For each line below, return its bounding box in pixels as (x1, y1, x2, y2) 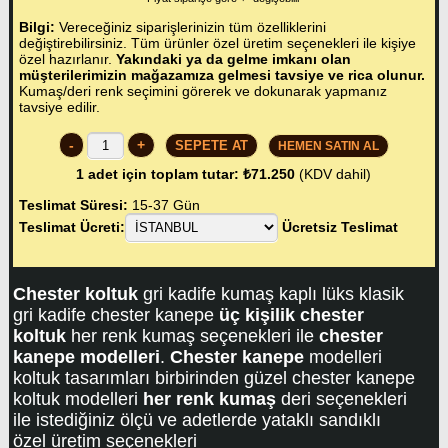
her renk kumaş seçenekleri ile (66, 326, 320, 347)
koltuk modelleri (13, 389, 144, 410)
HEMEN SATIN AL (277, 138, 379, 153)
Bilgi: (19, 18, 56, 35)
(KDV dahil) (295, 165, 372, 182)
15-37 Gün (128, 196, 201, 213)
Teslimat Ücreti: (19, 218, 126, 235)
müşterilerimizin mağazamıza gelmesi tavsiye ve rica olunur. (19, 66, 426, 83)
